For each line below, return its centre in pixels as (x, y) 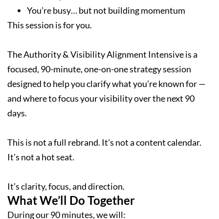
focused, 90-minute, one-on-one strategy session (99, 69)
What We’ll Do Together (71, 200)
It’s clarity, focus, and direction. (66, 186)
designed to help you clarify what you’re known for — (107, 84)
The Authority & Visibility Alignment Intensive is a (102, 54)
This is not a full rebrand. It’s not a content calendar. (104, 142)
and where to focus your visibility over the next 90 (101, 98)
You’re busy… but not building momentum (106, 10)
